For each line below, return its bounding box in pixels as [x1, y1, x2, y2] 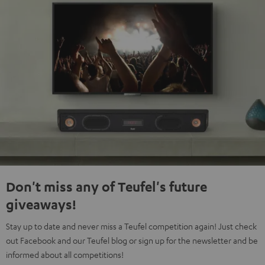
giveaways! [6, 196, 76, 213]
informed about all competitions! [6, 249, 124, 260]
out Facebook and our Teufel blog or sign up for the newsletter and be [6, 235, 258, 246]
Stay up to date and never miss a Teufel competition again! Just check [6, 221, 257, 232]
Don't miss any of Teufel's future [6, 178, 207, 195]
